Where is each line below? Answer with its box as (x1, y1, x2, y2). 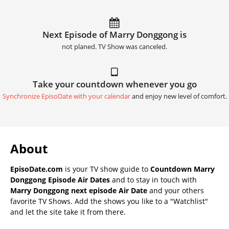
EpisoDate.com (10, 164, 63, 174)
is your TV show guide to (63, 164, 150, 174)
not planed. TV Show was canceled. (62, 42, 167, 51)
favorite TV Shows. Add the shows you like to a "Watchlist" (10, 196, 208, 206)
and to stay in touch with (110, 174, 197, 185)
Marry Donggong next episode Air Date (10, 185, 147, 195)
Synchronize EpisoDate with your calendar (2, 91, 130, 101)
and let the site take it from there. (10, 207, 126, 217)
